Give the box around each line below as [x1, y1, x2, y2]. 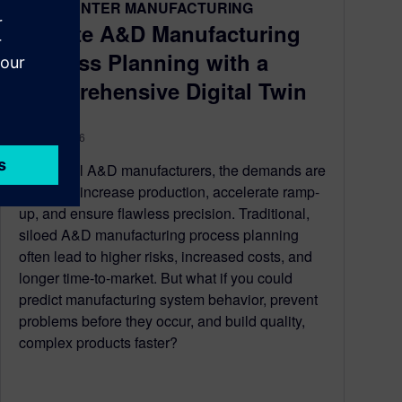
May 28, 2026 [19, 128, 85, 144]
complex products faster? [19, 331, 178, 353]
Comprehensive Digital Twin [19, 74, 307, 106]
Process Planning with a [19, 46, 268, 77]
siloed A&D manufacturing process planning [19, 223, 299, 245]
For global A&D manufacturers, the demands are [19, 159, 326, 180]
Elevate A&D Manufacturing [19, 17, 301, 48]
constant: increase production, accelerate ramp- [19, 180, 319, 202]
